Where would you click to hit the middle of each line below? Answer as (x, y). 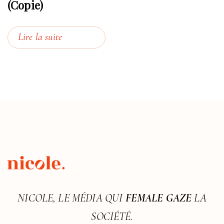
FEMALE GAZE (158, 199)
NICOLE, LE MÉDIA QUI (71, 199)
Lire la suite (40, 38)
